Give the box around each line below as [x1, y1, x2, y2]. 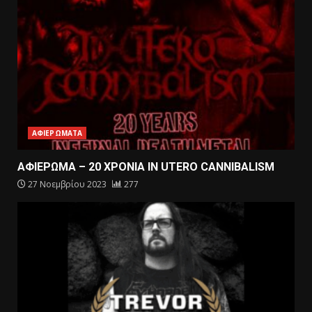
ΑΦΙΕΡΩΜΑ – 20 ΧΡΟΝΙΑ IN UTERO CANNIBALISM [17, 160, 274, 174]
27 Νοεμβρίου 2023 [26, 178, 109, 191]
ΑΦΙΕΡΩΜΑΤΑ [32, 128, 82, 139]
